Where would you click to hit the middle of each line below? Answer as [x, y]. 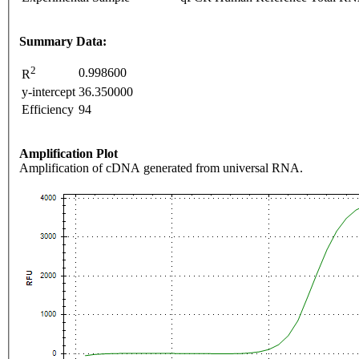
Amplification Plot [69, 154]
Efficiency [48, 110]
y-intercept [48, 92]
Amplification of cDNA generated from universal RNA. [161, 168]
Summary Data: [63, 42]
